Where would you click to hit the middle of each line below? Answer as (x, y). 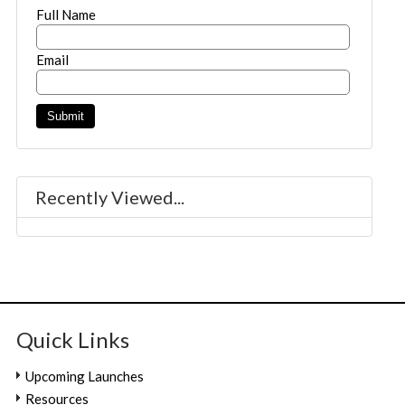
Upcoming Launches (85, 377)
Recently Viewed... (110, 198)
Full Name (66, 15)
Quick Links (73, 340)
